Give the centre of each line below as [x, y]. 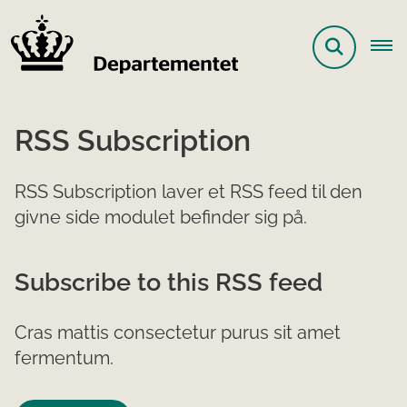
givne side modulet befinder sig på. [161, 217]
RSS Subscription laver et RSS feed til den [189, 191]
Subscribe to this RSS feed [169, 281]
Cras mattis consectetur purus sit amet [178, 332]
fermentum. [64, 357]
